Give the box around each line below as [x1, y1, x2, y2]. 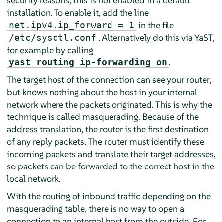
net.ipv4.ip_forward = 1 [8, 19, 134, 30]
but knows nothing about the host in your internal [6, 86, 197, 98]
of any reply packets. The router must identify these [6, 135, 204, 147]
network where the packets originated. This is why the [6, 98, 212, 110]
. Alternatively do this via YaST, [98, 31, 214, 43]
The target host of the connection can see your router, [6, 73, 211, 85]
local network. [6, 172, 61, 184]
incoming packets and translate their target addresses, [6, 148, 216, 160]
